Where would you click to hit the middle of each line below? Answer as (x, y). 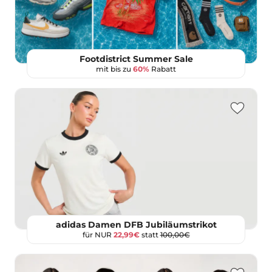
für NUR (98, 234)
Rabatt (163, 69)
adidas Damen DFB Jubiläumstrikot (136, 224)
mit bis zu (114, 69)
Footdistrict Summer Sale (136, 59)
